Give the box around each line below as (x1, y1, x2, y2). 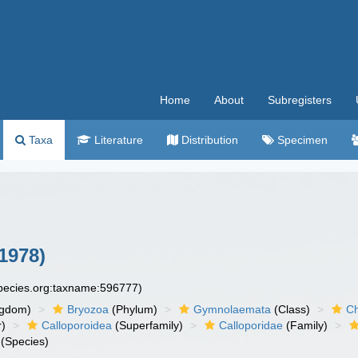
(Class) (271, 303, 311, 316)
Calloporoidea (42, 319, 113, 332)
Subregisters (268, 93, 332, 106)
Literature (91, 133, 143, 146)
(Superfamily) (112, 319, 184, 332)
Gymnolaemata (193, 303, 272, 316)
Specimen (274, 133, 328, 146)
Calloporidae (219, 319, 284, 332)
